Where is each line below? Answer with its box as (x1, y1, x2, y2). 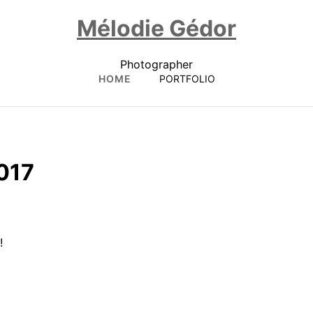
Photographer (120, 57, 193, 71)
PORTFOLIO (159, 72, 215, 85)
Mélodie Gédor (77, 15, 236, 43)
